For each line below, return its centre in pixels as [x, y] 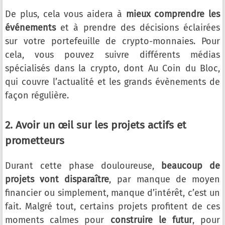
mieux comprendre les [173, 14]
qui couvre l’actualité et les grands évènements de [113, 82]
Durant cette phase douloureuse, [83, 166]
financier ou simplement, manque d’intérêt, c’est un [113, 193]
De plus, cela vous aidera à [66, 14]
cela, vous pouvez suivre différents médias [113, 55]
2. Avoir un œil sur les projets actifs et [96, 125]
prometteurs [35, 141]
